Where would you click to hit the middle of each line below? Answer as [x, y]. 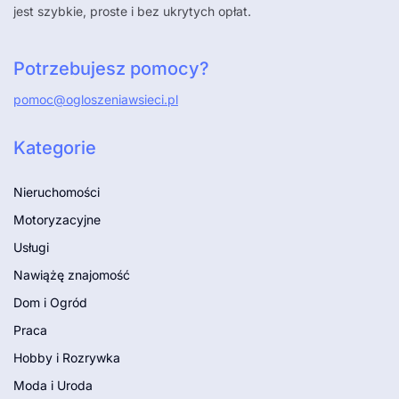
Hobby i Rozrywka [67, 358]
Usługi [31, 248]
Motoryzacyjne [57, 220]
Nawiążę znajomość [72, 275]
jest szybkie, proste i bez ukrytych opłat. [132, 12]
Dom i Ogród [50, 303]
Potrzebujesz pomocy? [111, 69]
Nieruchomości [57, 192]
